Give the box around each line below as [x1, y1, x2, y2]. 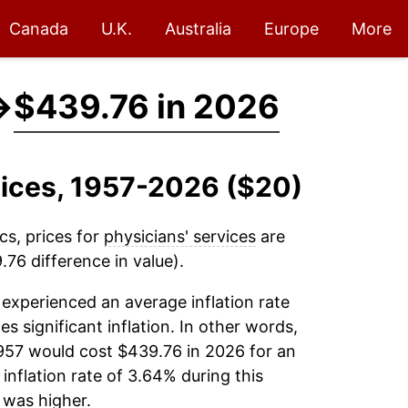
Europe [264, 19, 319, 38]
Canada [9, 19, 68, 38]
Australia [165, 19, 231, 38]
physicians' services [103, 227, 256, 246]
